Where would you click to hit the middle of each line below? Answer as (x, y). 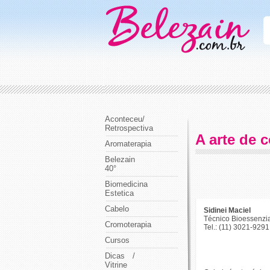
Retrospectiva (129, 128)
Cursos (117, 240)
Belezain (120, 159)
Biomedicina (126, 184)
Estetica (119, 193)
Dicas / (120, 256)
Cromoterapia (128, 224)
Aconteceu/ (125, 119)
